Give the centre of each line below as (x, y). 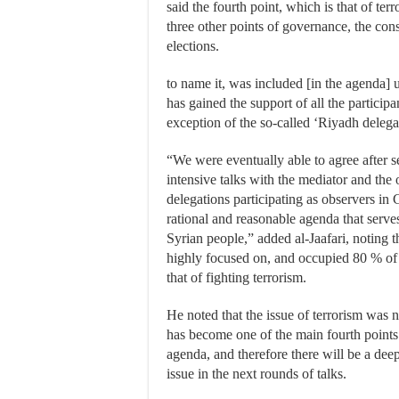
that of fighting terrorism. (236, 277)
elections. (193, 45)
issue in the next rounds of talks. (256, 373)
